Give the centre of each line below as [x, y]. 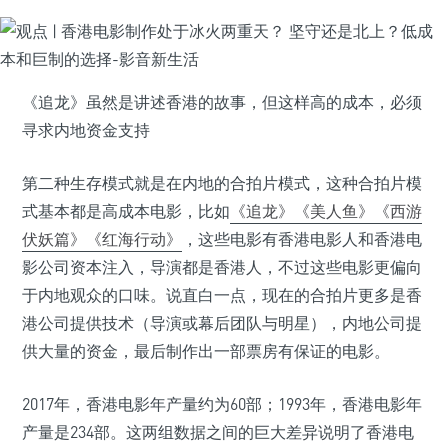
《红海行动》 [134, 239]
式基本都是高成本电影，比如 [126, 211]
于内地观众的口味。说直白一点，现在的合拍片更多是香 [222, 295]
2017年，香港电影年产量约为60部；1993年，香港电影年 [222, 404]
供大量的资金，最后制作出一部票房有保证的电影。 [206, 351]
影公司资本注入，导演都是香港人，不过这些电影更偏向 [222, 267]
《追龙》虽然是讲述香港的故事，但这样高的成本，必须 [222, 102]
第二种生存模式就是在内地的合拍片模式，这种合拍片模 [222, 183]
